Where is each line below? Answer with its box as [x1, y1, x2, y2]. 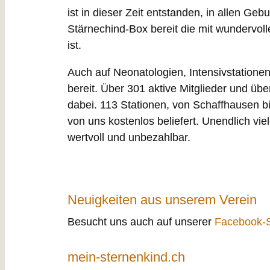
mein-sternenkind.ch [67, 250, 185, 265]
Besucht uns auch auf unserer [67, 215, 215, 228]
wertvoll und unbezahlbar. [67, 131, 190, 143]
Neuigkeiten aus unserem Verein [67, 192, 257, 207]
